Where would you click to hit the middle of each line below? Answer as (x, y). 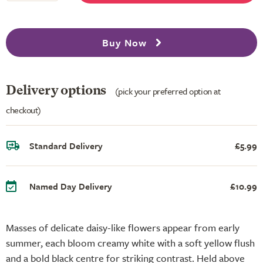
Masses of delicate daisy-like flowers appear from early (123, 227)
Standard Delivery (66, 145)
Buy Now (126, 43)
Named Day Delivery (71, 186)
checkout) (24, 109)
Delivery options (58, 91)
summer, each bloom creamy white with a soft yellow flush (130, 242)
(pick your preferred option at (168, 91)
